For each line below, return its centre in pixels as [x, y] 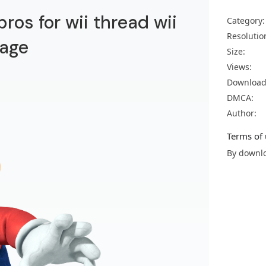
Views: [239, 67]
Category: [246, 20]
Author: [242, 113]
